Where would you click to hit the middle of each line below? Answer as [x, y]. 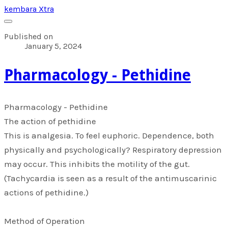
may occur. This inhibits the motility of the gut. [97, 164]
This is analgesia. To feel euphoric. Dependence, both [109, 135]
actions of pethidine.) [46, 192]
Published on [28, 36]
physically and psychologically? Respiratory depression [113, 149]
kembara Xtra [29, 9]
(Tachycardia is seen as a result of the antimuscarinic [110, 178]
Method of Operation [46, 221]
